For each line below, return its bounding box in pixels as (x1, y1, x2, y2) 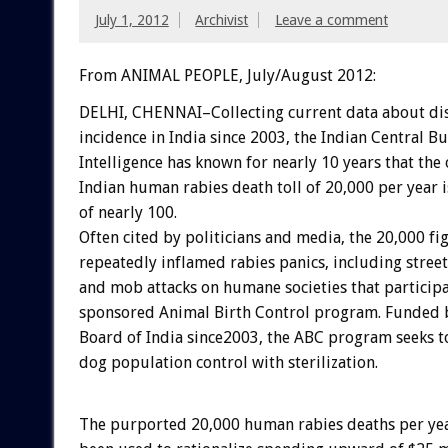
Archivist (195, 12, 249, 29)
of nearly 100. (78, 202, 177, 222)
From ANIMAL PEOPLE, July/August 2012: (78, 65, 376, 85)
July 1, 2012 (94, 12, 169, 29)
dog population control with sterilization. (78, 352, 378, 372)
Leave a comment (274, 12, 388, 29)
